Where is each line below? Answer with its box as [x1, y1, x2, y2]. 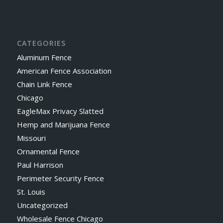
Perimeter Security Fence [16, 173, 104, 183]
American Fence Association [16, 65, 111, 76]
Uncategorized [16, 200, 68, 210]
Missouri [16, 132, 46, 143]
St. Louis [16, 186, 45, 197]
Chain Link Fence [16, 79, 72, 89]
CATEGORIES [16, 38, 66, 48]
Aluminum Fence [16, 52, 72, 62]
